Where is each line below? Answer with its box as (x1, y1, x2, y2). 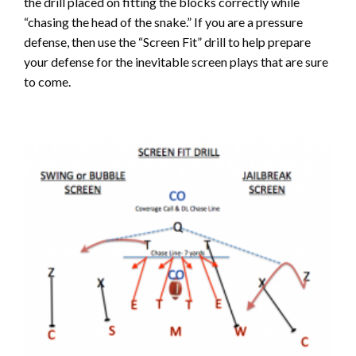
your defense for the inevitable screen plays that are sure (24, 54, 328, 70)
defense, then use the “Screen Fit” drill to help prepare (24, 34, 311, 50)
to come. (24, 74, 71, 90)
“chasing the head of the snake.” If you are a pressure (24, 14, 303, 30)
